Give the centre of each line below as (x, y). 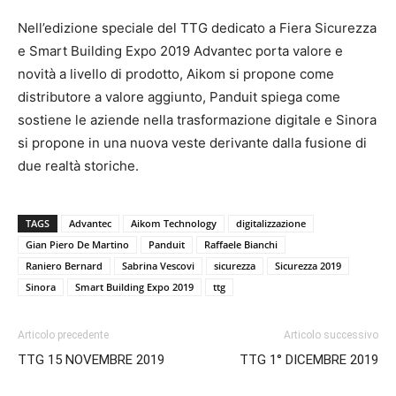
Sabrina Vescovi (158, 265)
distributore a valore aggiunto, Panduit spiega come (179, 96)
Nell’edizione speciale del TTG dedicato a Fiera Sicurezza (197, 27)
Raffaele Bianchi (241, 244)
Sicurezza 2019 (308, 265)
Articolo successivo (331, 335)
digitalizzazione (271, 223)
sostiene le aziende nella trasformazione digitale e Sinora (197, 119)
